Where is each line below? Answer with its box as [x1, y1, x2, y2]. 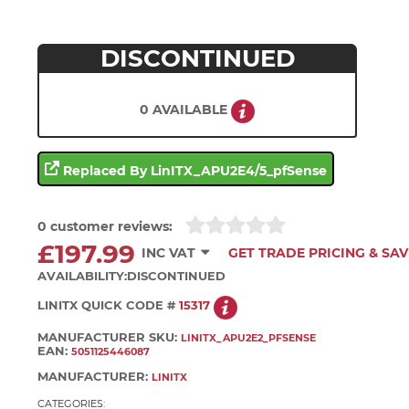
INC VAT [142, 244, 196, 261]
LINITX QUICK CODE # [37, 299, 180, 313]
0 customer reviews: [37, 217, 173, 235]
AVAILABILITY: [37, 268, 128, 283]
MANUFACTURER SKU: [37, 330, 182, 345]
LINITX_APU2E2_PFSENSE [181, 331, 317, 345]
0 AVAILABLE [140, 100, 232, 118]
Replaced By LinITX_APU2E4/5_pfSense [59, 163, 328, 180]
